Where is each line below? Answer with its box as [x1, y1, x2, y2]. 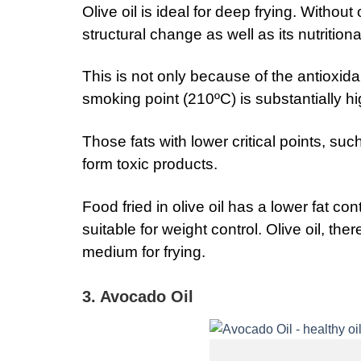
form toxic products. [82, 156, 218, 173]
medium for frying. [82, 243, 205, 261]
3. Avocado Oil [82, 288, 193, 306]
